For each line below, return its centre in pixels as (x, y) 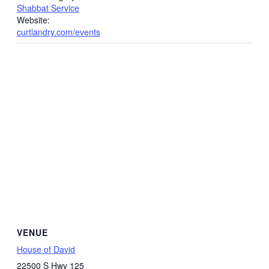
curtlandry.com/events (59, 32)
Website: (33, 20)
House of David (46, 249)
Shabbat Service (48, 8)
